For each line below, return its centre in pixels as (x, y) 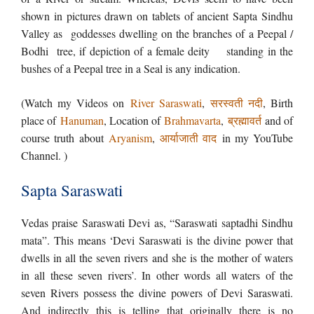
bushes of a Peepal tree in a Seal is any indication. (132, 68)
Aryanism (130, 138)
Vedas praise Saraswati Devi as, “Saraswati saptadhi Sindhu (157, 223)
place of (41, 120)
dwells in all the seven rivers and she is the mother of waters (157, 258)
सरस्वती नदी (236, 103)
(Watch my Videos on (76, 103)
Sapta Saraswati (72, 190)
